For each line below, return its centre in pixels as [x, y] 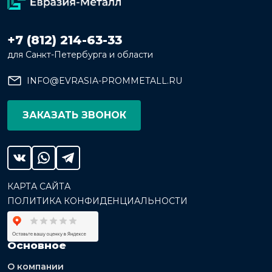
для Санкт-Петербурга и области [80, 54]
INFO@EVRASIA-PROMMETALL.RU [104, 80]
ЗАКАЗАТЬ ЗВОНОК [74, 115]
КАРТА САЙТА [39, 186]
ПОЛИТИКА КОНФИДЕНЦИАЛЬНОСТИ [97, 201]
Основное [37, 245]
